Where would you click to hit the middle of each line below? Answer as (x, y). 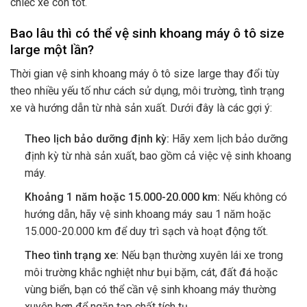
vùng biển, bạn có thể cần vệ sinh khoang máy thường (150, 289)
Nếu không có (253, 197)
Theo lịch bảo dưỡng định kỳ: (97, 139)
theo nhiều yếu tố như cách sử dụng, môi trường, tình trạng (147, 90)
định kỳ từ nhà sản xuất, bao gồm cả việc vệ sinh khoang (158, 156)
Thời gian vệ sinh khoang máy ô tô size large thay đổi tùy (145, 73)
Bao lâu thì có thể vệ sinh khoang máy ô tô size (147, 34)
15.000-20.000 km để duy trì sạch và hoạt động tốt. (146, 232)
